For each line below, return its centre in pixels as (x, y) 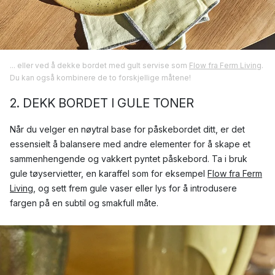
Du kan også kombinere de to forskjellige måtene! (100, 77)
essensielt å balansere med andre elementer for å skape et (130, 144)
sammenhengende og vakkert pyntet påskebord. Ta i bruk (129, 158)
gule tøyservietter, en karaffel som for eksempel (109, 173)
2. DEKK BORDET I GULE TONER (102, 103)
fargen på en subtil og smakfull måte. (84, 203)
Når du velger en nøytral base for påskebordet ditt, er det (127, 129)
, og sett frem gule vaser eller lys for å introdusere (135, 188)
